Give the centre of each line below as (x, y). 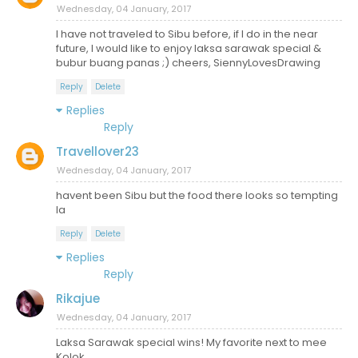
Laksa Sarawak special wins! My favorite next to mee (191, 342)
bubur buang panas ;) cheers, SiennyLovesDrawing (188, 63)
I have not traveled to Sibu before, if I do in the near (187, 34)
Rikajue (78, 298)
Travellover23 (97, 151)
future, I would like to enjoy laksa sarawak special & (189, 48)
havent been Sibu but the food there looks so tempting (197, 195)
